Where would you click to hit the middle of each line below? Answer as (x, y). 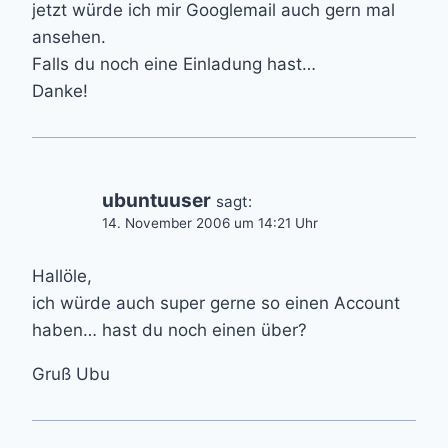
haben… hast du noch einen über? (169, 330)
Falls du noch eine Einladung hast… (174, 64)
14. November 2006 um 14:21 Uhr (210, 223)
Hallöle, (62, 276)
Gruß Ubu (71, 374)
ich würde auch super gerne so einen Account (216, 303)
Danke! (60, 91)
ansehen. (69, 37)
